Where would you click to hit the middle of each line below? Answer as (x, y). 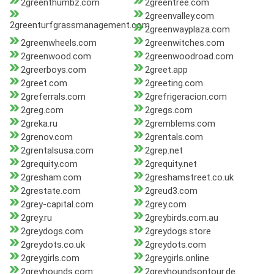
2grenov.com (47, 137)
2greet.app (166, 70)
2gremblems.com (180, 124)
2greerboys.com (54, 70)
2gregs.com (168, 110)
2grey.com (165, 205)
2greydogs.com (52, 231)
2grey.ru (36, 218)
